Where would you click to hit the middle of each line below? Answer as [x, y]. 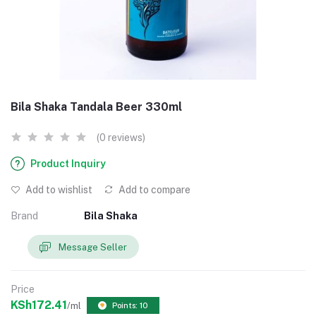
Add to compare [153, 190]
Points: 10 [130, 306]
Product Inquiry [68, 164]
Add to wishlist [58, 190]
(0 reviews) [121, 138]
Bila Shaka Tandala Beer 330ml [96, 107]
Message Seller [93, 247]
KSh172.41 [39, 305]
